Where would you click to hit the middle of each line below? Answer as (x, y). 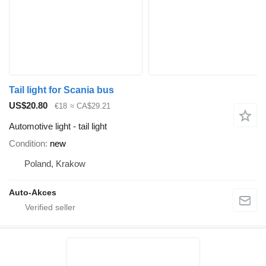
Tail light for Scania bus (61, 90)
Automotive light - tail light (58, 126)
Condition (27, 143)
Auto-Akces (33, 192)
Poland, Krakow (55, 163)
